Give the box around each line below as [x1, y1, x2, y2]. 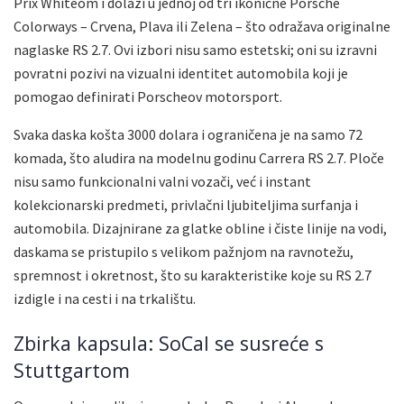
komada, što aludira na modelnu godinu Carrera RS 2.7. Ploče [14, 149, 384, 168]
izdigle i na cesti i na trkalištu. [14, 289, 196, 308]
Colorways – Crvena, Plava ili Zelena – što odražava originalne [14, 17, 390, 36]
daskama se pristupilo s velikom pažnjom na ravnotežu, [14, 243, 353, 262]
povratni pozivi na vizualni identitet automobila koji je [14, 64, 348, 83]
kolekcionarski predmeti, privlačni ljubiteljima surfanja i [14, 196, 358, 215]
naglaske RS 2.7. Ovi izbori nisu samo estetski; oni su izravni [14, 41, 377, 60]
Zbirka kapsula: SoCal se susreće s [14, 329, 324, 356]
